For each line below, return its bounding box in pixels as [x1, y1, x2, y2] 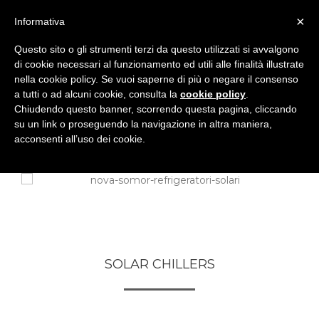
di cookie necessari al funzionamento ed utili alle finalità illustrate [14, 58, 304, 70]
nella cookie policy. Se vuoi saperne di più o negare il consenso [14, 73, 298, 85]
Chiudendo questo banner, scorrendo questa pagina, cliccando [14, 103, 297, 115]
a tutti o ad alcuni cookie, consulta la [14, 88, 180, 100]
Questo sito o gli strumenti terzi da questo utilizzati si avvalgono [14, 43, 299, 55]
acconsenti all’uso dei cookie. [14, 132, 145, 145]
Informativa [14, 16, 65, 27]
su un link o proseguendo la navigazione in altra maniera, [14, 117, 272, 130]
